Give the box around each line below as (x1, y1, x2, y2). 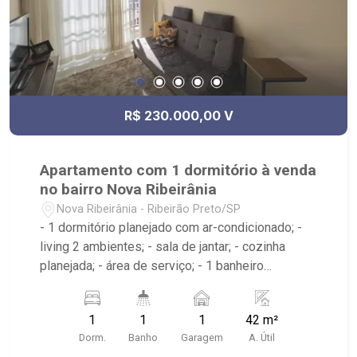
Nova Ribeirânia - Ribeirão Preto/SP (57, 202, 241, 216)
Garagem (180, 331, 223, 344)
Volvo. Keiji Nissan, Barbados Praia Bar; (40, 296, 259, 312)
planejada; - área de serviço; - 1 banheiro (40, 258, 265, 274)
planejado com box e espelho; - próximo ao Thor (40, 277, 308, 293)
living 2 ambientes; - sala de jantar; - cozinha (40, 239, 286, 255)
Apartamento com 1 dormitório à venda (40, 161, 317, 180)
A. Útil (249, 331, 276, 344)
